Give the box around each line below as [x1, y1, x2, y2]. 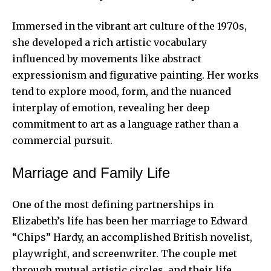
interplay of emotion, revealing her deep [12, 101, 210, 114]
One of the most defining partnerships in [12, 198, 214, 211]
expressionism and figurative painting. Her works [12, 68, 259, 81]
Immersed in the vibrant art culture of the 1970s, [12, 19, 247, 32]
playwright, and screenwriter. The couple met [12, 247, 237, 260]
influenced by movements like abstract [12, 52, 201, 65]
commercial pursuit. [12, 134, 113, 146]
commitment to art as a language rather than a [12, 117, 238, 130]
